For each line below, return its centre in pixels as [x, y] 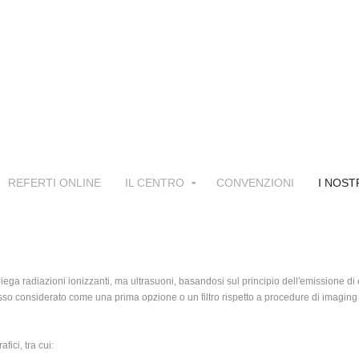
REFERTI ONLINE [54, 182]
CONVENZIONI [255, 182]
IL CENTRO [155, 182]
